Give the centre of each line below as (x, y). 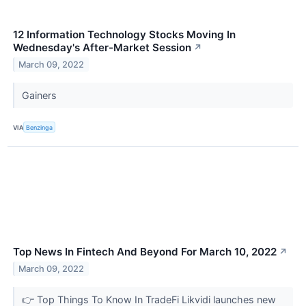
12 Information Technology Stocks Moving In (124, 35)
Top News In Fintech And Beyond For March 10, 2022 (145, 252)
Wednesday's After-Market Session (102, 48)
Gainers (40, 96)
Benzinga (40, 127)
